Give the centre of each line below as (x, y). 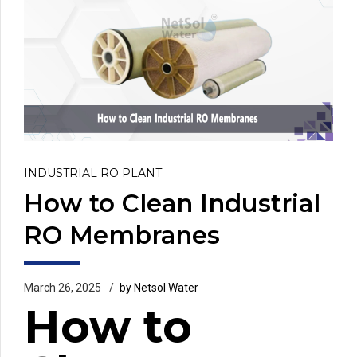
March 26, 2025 (63, 287)
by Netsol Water (159, 287)
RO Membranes (122, 235)
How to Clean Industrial (172, 204)
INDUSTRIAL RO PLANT (93, 173)
